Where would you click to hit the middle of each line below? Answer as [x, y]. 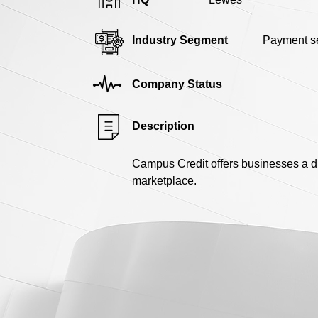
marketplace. [164, 180]
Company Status [177, 84]
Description [163, 126]
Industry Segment [180, 40]
